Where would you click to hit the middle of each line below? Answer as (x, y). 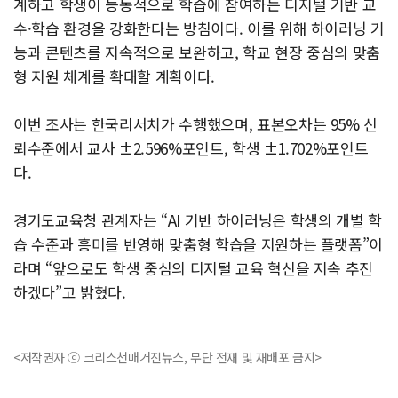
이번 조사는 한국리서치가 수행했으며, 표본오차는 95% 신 (196, 124)
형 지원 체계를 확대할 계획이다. (114, 76)
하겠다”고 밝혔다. (70, 292)
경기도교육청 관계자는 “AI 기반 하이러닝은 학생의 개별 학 (198, 220)
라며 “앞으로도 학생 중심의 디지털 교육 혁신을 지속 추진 (194, 268)
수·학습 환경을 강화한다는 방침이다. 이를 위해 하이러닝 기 (199, 28)
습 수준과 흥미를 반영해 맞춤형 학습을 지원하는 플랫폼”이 (199, 244)
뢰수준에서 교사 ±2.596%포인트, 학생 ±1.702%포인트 (191, 148)
